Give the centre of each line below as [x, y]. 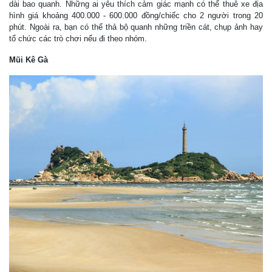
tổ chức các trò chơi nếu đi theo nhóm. [78, 38]
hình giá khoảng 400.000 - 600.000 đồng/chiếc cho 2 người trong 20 [136, 15]
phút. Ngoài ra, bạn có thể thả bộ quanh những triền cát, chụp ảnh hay [136, 27]
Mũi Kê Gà [29, 59]
